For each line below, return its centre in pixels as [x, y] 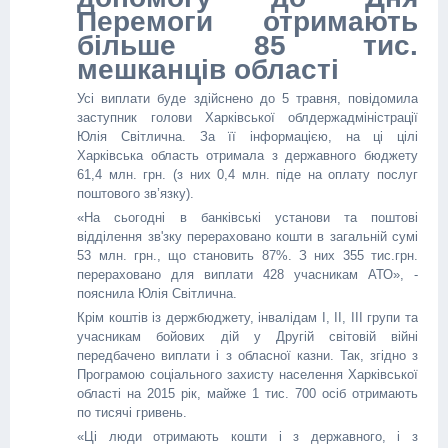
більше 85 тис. [247, 45]
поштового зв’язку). [136, 193]
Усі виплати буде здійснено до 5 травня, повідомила [247, 98]
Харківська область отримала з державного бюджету [247, 155]
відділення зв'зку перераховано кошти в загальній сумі [247, 236]
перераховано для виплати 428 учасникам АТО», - [247, 274]
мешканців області [208, 69]
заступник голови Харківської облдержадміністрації [247, 117]
